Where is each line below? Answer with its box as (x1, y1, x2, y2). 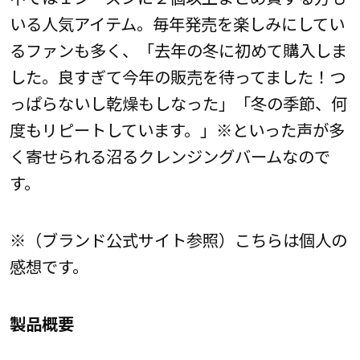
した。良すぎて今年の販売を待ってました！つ (9, 63, 346, 88)
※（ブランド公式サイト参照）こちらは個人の (9, 227, 347, 252)
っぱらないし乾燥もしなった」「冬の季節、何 (9, 90, 347, 115)
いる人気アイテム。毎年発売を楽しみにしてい (9, 10, 345, 35)
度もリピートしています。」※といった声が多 (9, 117, 345, 141)
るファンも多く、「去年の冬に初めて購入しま (9, 37, 347, 62)
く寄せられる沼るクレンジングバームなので (9, 143, 330, 168)
